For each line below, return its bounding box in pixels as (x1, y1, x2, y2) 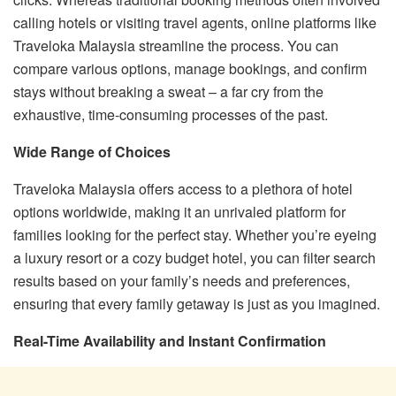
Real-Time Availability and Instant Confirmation (13, 330, 326, 351)
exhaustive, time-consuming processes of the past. (13, 103, 328, 125)
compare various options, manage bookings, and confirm (13, 57, 367, 79)
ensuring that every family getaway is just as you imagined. (13, 293, 380, 314)
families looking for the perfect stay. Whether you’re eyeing (13, 224, 377, 245)
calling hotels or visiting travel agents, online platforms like (13, 11, 377, 33)
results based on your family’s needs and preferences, (13, 270, 350, 291)
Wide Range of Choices (13, 141, 171, 162)
